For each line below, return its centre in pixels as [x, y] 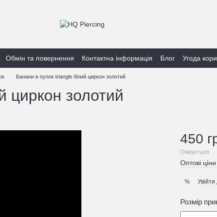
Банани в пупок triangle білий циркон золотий [71, 77]
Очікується [195, 152]
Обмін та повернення [40, 58]
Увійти [207, 181]
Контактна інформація [117, 58]
